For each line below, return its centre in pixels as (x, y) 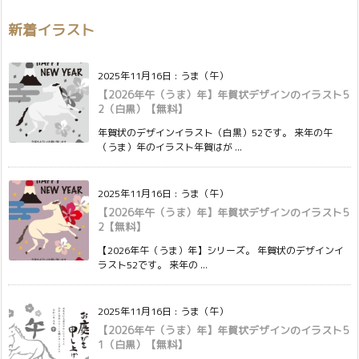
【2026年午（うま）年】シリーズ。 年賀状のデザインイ (221, 250)
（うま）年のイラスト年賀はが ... (170, 147)
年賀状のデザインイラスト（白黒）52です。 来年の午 (215, 132)
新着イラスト (51, 30)
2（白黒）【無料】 (143, 109)
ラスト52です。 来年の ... (153, 264)
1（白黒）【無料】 (143, 344)
